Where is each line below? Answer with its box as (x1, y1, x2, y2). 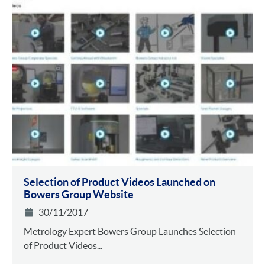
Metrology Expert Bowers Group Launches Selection (24, 225, 236, 237)
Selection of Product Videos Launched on (24, 175, 215, 188)
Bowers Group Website (24, 188, 134, 201)
